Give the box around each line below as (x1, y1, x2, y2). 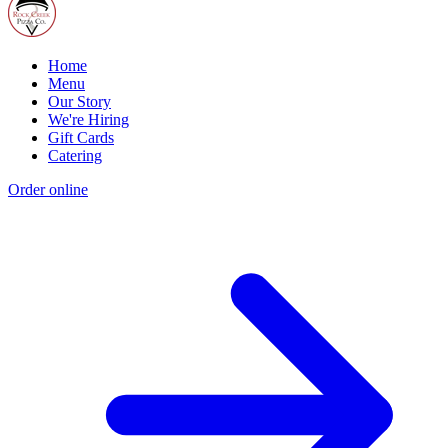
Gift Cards (48, 128, 114, 146)
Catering (48, 146, 102, 164)
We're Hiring (48, 110, 129, 128)
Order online (8, 180, 88, 198)
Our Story (48, 92, 111, 110)
